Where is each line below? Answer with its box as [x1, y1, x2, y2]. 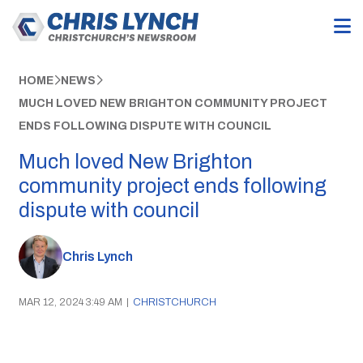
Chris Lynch [62, 250, 133, 264]
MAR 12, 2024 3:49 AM [18, 296, 122, 308]
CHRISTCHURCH [132, 296, 216, 308]
